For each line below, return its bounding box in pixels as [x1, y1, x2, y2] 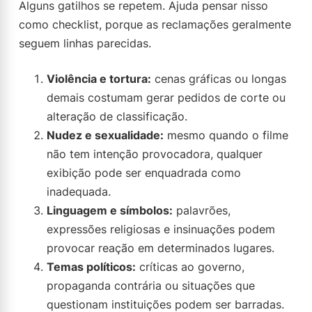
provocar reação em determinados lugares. [47, 241, 274, 255]
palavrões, [173, 203, 231, 217]
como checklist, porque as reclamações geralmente [19, 17, 291, 31]
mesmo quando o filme [164, 128, 288, 142]
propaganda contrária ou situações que [47, 279, 255, 292]
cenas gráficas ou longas [151, 72, 286, 86]
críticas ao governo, [136, 260, 244, 274]
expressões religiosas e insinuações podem [47, 222, 275, 236]
